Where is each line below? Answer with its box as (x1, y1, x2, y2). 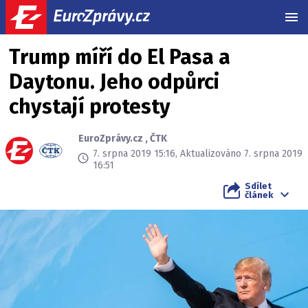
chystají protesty (9, 94, 170, 119)
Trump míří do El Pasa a (9, 45, 230, 69)
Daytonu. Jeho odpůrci (9, 69, 219, 94)
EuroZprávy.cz (78, 133, 143, 144)
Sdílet (245, 181, 272, 191)
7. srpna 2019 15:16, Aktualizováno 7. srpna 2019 (92, 148, 302, 159)
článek (245, 190, 273, 200)
